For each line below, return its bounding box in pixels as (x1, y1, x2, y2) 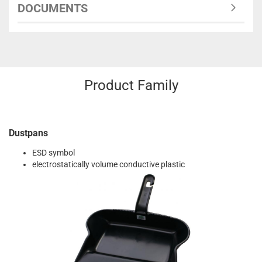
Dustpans (9, 127, 48, 139)
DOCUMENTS (18, 1, 88, 15)
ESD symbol (32, 148, 75, 157)
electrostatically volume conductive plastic (32, 160, 185, 169)
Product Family (84, 77, 178, 94)
